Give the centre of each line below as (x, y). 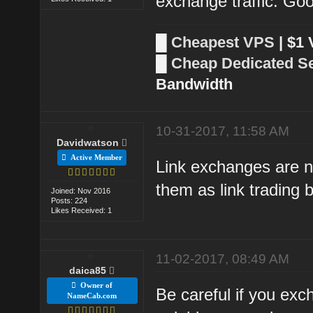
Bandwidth (195, 84)
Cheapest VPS (223, 42)
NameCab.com (92, 295)
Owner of (95, 285)
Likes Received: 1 (82, 210)
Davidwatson (88, 142)
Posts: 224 (70, 200)
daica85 (88, 270)
